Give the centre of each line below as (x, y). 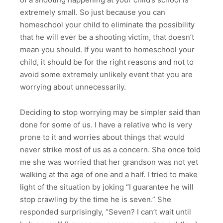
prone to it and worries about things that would (102, 137)
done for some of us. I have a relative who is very (106, 124)
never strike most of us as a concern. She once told (110, 149)
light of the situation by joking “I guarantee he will (107, 187)
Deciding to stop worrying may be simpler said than (110, 112)
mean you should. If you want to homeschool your (107, 50)
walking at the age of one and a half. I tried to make (109, 174)
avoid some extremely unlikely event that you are (106, 75)
